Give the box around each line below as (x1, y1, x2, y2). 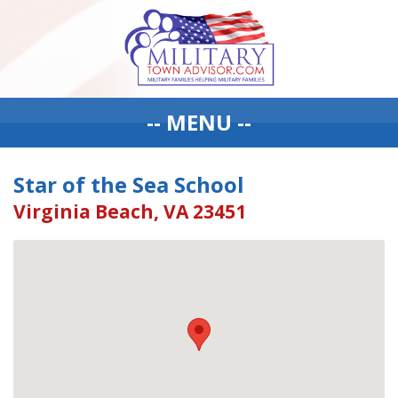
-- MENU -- (147, 107, 251, 137)
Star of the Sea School (13, 170, 244, 199)
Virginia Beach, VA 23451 (13, 199, 246, 224)
